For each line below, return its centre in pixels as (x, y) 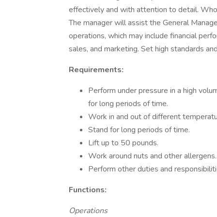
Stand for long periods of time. (139, 130)
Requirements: (96, 70)
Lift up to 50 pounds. (123, 143)
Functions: (88, 190)
